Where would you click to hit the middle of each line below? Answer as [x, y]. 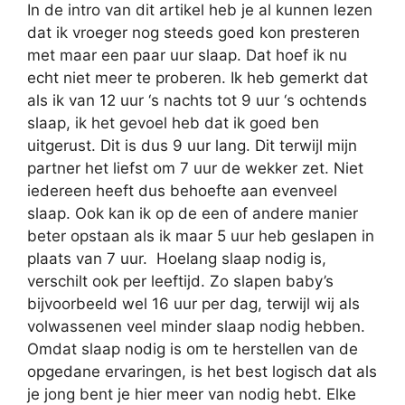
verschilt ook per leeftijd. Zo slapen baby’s [180, 281]
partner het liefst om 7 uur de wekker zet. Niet [195, 168]
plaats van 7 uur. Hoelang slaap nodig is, [177, 259]
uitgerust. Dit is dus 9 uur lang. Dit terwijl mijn [192, 146]
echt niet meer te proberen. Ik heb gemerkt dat [198, 78]
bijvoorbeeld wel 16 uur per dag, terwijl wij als [193, 304]
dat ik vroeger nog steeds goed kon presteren [193, 33]
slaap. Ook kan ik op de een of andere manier [193, 213]
